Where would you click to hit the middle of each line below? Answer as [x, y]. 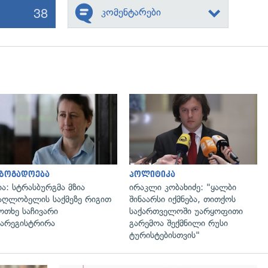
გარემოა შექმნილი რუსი [179, 223]
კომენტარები [131, 12]
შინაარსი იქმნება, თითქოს [182, 199]
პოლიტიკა [152, 174]
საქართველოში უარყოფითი [186, 211]
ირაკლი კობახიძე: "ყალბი [183, 187]
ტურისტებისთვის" [165, 235]
